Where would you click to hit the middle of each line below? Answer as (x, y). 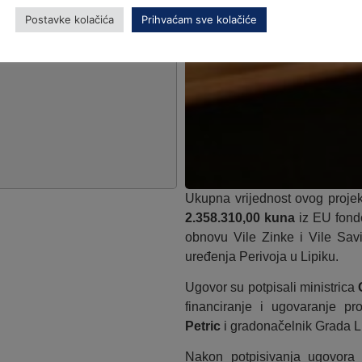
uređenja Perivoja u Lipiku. (261, 256)
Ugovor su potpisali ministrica (271, 287)
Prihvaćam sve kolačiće (199, 19)
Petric (202, 326)
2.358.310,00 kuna (240, 217)
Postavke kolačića (69, 19)
